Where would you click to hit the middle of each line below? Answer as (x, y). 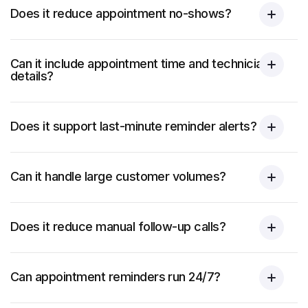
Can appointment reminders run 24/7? (115, 277)
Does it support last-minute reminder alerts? (134, 126)
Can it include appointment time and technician (140, 64)
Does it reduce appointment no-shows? (121, 13)
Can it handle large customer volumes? (118, 176)
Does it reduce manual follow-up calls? (118, 227)
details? (32, 76)
